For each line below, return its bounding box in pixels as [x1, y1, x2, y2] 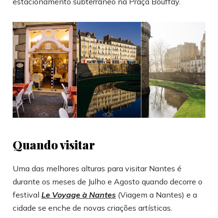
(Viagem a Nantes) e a [116, 190, 198, 200]
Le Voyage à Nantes [41, 190, 116, 200]
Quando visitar [13, 137, 95, 153]
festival [13, 190, 42, 200]
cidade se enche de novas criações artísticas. [13, 203, 173, 213]
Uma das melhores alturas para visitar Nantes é [13, 163, 182, 174]
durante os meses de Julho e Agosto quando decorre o [13, 177, 203, 187]
